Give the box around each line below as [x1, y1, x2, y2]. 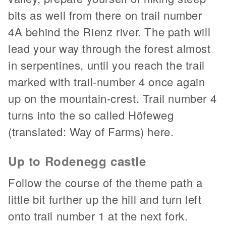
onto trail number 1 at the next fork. [8, 208, 188, 224]
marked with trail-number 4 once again [8, 74, 205, 90]
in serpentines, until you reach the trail [8, 57, 205, 73]
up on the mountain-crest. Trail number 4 [8, 90, 217, 106]
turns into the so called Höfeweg [8, 107, 174, 123]
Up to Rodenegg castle [8, 152, 146, 170]
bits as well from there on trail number [8, 7, 202, 23]
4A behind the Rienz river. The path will [8, 24, 211, 40]
